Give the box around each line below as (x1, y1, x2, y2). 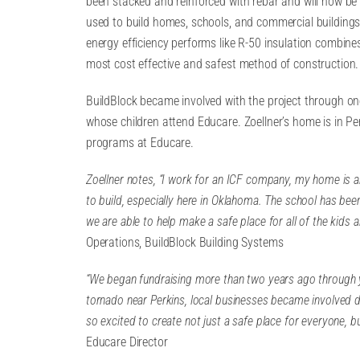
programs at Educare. (85, 135, 194, 150)
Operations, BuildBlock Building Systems (85, 235, 284, 250)
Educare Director (85, 334, 168, 350)
